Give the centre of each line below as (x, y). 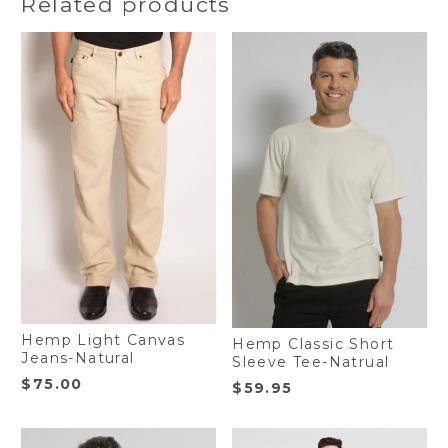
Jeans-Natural (78, 357)
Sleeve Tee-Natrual (311, 361)
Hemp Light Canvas (103, 339)
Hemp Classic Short (313, 343)
